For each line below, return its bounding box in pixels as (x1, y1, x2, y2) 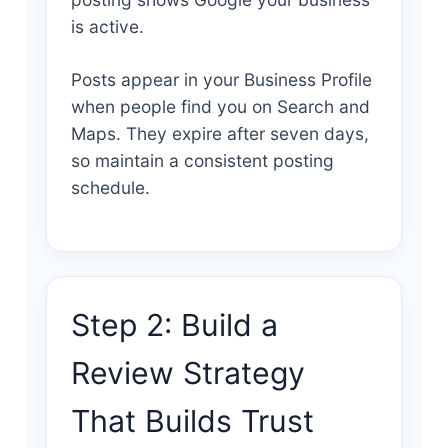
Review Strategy (70, 355, 305, 392)
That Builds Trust (70, 403, 314, 440)
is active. (70, 16, 144, 38)
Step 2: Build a (70, 307, 278, 344)
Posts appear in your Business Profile (70, 69, 372, 91)
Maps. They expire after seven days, (70, 123, 369, 145)
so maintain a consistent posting (70, 150, 334, 172)
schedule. (70, 177, 150, 199)
